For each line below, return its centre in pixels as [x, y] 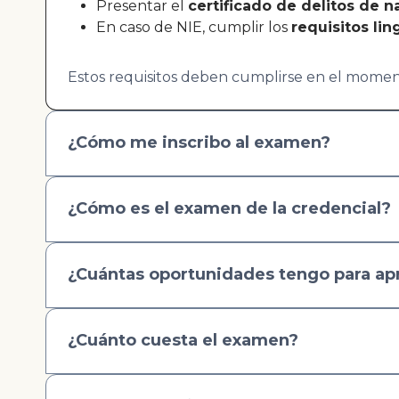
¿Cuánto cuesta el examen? [183, 341]
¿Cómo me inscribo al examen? [199, 143]
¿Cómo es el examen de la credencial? [229, 209]
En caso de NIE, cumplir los [194, 27]
